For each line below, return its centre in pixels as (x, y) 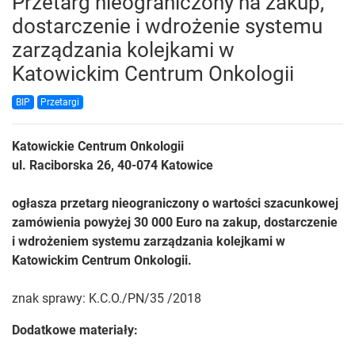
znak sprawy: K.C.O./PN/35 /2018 (108, 299)
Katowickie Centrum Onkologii (98, 147)
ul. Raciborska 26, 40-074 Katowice (113, 166)
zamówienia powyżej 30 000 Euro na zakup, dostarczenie (175, 223)
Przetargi (60, 103)
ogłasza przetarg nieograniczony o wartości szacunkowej (175, 204)
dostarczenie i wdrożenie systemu (167, 27)
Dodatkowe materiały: (75, 330)
